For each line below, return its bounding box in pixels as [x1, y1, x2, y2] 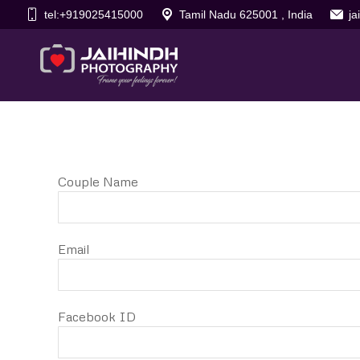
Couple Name [58, 174, 138, 190]
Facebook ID [58, 309, 136, 325]
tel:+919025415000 [44, 8, 143, 21]
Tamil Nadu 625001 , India [179, 8, 313, 21]
